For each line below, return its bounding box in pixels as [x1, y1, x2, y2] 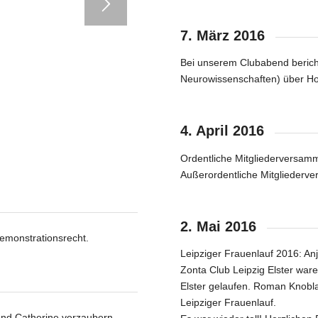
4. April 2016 [180, 123, 264, 139]
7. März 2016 [180, 27, 265, 43]
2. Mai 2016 [180, 218, 256, 234]
